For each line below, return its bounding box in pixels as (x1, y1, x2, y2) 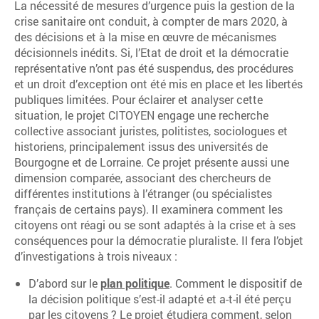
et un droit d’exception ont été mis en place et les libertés (14, 76, 303, 91)
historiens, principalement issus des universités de (14, 139, 268, 154)
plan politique (100, 276, 169, 291)
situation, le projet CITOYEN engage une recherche (14, 108, 268, 122)
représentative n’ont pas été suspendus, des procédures (14, 61, 293, 75)
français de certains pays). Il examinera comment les (14, 202, 283, 216)
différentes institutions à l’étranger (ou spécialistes (14, 186, 272, 201)
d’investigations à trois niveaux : (14, 249, 177, 263)
